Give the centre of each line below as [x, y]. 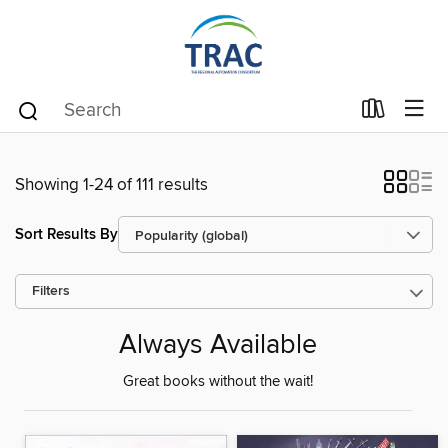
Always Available [218, 346]
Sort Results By [66, 234]
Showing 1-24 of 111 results [111, 185]
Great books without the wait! [218, 382]
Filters [51, 291]
